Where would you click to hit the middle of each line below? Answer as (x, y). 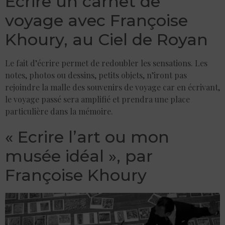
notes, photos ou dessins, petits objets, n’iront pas (96, 75)
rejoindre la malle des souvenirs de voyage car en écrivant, (113, 87)
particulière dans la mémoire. (59, 111)
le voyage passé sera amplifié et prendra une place (97, 99)
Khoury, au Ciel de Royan (106, 39)
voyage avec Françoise (96, 20)
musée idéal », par (79, 156)
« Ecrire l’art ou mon (87, 137)
